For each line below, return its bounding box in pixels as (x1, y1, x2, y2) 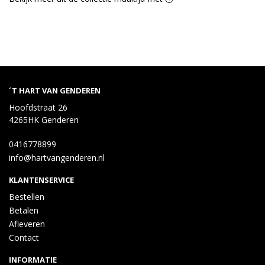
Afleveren (9, 218, 45, 230)
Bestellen (9, 191, 44, 202)
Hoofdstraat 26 (9, 102, 67, 113)
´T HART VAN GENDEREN (9, 85, 101, 96)
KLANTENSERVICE (9, 174, 74, 185)
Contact (9, 232, 39, 243)
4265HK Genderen (9, 114, 79, 125)
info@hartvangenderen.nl (9, 152, 105, 163)
